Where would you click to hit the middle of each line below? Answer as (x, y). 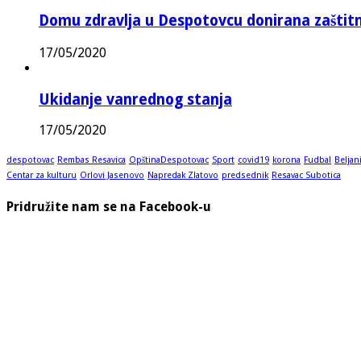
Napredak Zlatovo (183, 176)
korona (286, 160)
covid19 (253, 160)
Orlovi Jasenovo (112, 176)
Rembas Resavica (91, 160)
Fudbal (317, 160)
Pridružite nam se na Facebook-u (109, 206)
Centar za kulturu (41, 176)
